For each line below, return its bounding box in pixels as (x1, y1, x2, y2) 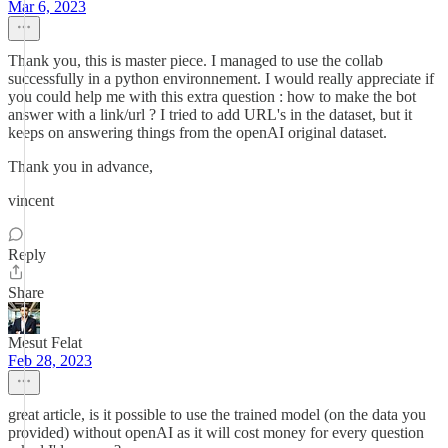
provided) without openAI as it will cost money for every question (8, 424, 424, 441)
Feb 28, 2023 (8, 352, 92, 369)
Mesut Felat (8, 334, 82, 351)
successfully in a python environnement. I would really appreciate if (8, 70, 434, 87)
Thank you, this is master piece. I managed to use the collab (8, 52, 383, 69)
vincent (8, 192, 54, 209)
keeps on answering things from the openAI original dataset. (8, 124, 387, 141)
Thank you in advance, (8, 158, 153, 175)
